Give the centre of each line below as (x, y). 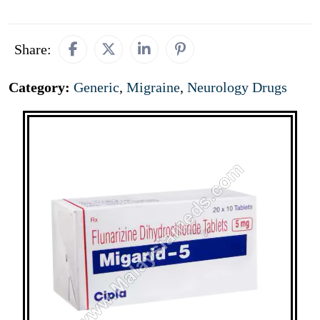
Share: (33, 49)
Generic (96, 87)
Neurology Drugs (237, 87)
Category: (41, 87)
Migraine (153, 87)
